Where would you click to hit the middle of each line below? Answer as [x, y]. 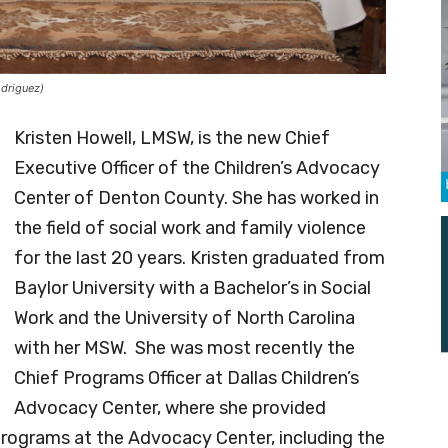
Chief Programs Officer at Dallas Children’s [186, 377]
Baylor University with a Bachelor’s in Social [192, 287]
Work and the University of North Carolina [184, 317]
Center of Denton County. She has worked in [196, 197]
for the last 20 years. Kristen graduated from [199, 257]
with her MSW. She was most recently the [184, 347]
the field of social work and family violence [190, 227]
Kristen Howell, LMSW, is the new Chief [172, 137]
